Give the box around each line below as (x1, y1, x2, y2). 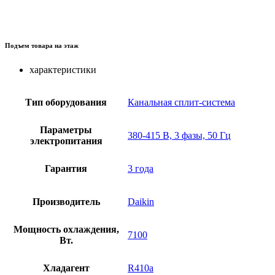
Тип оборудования (25, 97, 107, 108)
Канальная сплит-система (128, 97, 235, 108)
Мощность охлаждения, (13, 224, 119, 235)
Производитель (32, 196, 100, 207)
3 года (128, 163, 153, 174)
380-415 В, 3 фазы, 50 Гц (128, 130, 231, 141)
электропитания (29, 136, 103, 147)
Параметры (40, 125, 92, 136)
